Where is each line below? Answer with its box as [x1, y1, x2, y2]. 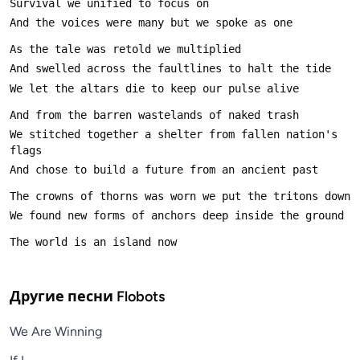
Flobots [117, 287, 165, 305]
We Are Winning [10, 323, 102, 339]
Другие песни [10, 287, 117, 305]
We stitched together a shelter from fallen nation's [10, 127, 337, 141]
